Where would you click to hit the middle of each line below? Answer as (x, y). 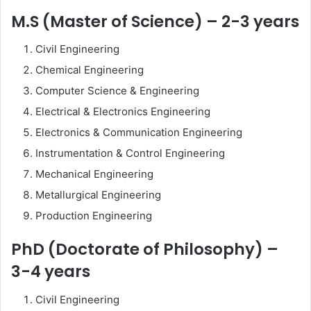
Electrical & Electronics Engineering (123, 111)
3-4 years (51, 271)
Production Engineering (94, 216)
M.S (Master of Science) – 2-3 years (155, 21)
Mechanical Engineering (94, 174)
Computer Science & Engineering (117, 91)
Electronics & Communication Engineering (139, 132)
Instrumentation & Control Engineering (130, 153)
